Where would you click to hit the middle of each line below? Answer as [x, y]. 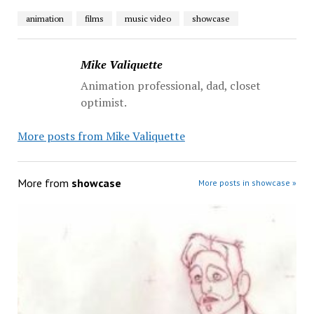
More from [44, 183]
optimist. [103, 102]
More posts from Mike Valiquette [101, 136]
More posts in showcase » [248, 182]
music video [148, 18]
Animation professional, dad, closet [170, 85]
